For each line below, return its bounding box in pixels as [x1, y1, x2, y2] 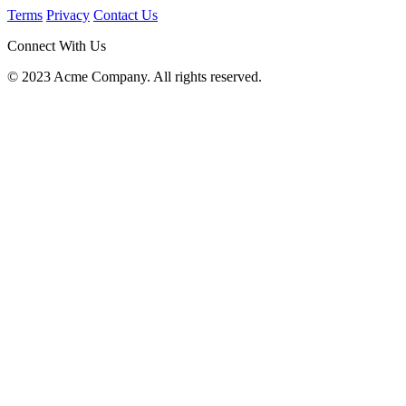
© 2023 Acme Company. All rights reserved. [7, 68, 262, 84]
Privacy [46, 6, 90, 23]
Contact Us [93, 6, 158, 23]
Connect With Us [7, 37, 106, 53]
